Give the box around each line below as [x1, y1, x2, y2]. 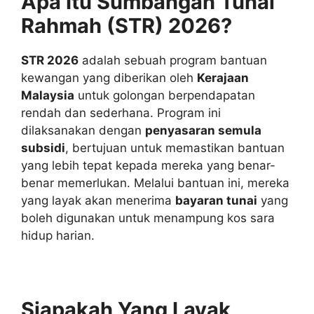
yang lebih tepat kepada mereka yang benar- [21, 158, 275, 172]
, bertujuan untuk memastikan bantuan [65, 140, 285, 155]
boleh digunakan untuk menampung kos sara [21, 210, 275, 225]
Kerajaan [197, 70, 249, 85]
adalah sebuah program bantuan [78, 53, 267, 67]
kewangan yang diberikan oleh [21, 70, 197, 85]
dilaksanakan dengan [21, 123, 145, 137]
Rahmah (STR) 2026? [21, 13, 232, 38]
